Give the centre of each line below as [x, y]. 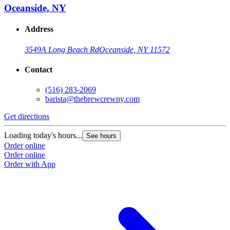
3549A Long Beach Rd [62, 49]
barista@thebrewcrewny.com [92, 99]
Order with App [30, 164]
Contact [39, 70]
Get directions [27, 117]
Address [39, 29]
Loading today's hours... [43, 136]
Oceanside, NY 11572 [135, 49]
